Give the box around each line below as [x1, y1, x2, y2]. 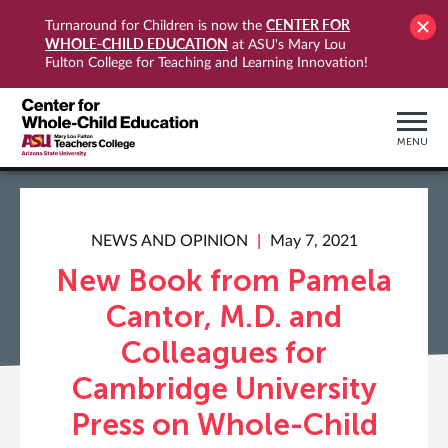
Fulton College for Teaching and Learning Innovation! [45, 56, 368, 70]
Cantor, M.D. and [106, 299, 342, 335]
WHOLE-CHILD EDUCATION [45, 35, 228, 52]
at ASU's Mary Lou [228, 38, 346, 52]
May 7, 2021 [269, 233, 358, 249]
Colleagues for [121, 335, 327, 371]
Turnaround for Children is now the [45, 19, 266, 33]
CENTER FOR [266, 16, 350, 33]
